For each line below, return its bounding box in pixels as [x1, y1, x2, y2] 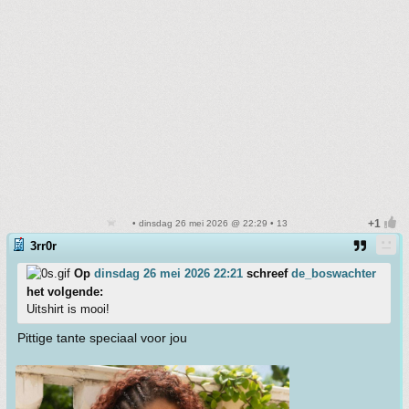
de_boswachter [291, 267, 376, 281]
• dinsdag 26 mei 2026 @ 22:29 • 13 [129, 218, 288, 229]
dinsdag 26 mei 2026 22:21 [94, 267, 243, 281]
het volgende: [26, 285, 103, 299]
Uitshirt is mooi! [26, 302, 110, 317]
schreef [243, 267, 291, 281]
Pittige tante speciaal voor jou [17, 330, 187, 346]
